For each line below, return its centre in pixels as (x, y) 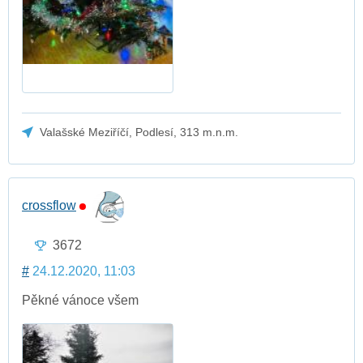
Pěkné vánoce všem (80, 301)
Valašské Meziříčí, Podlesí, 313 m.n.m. (139, 132)
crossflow (49, 205)
